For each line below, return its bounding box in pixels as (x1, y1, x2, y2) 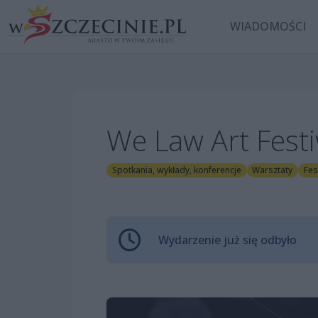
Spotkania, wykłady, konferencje (111, 164, 241, 177)
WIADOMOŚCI (230, 18, 307, 35)
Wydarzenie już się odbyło (158, 232, 297, 248)
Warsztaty (252, 164, 293, 177)
